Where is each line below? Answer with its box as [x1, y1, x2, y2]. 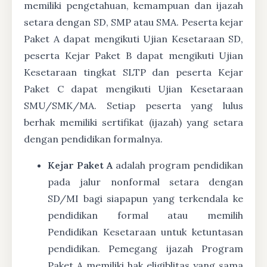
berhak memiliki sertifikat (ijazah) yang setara [24, 116, 243, 128]
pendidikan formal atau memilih [48, 209, 243, 221]
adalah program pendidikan [113, 159, 243, 171]
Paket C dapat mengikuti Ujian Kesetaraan [24, 83, 243, 95]
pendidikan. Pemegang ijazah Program [48, 243, 243, 254]
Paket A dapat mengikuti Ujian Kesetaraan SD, [24, 33, 243, 45]
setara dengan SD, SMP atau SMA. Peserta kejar [24, 16, 243, 28]
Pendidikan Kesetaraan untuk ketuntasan [48, 226, 243, 238]
